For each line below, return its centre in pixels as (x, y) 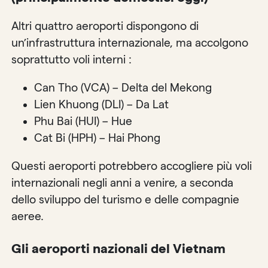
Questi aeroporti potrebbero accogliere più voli (132, 166)
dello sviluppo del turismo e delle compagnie (126, 199)
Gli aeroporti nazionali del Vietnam (119, 248)
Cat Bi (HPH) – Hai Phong (98, 138)
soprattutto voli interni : (72, 59)
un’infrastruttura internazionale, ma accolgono (130, 42)
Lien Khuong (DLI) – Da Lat (102, 104)
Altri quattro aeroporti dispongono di (105, 26)
